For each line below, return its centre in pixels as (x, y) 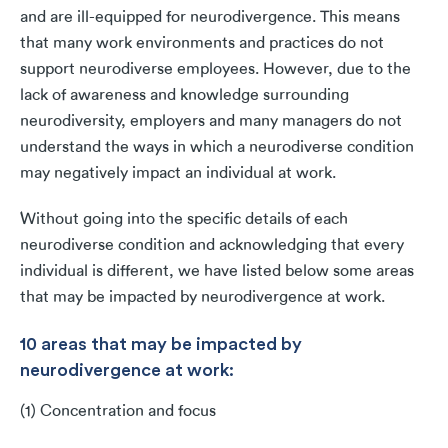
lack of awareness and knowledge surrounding (184, 95)
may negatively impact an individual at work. (180, 173)
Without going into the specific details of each (184, 219)
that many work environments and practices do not (202, 43)
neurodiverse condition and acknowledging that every (212, 245)
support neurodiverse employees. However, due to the (215, 69)
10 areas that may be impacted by (161, 343)
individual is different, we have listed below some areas (217, 271)
